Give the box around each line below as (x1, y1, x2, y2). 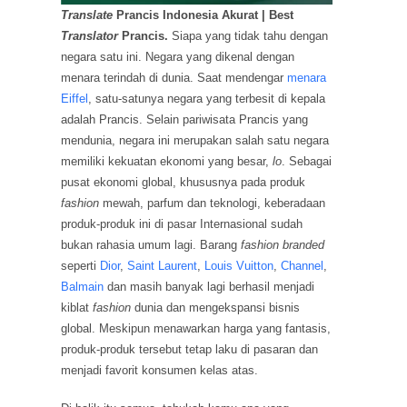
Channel (281, 258, 324, 273)
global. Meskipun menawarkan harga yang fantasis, (61, 321, 332, 335)
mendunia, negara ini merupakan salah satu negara (61, 133, 330, 147)
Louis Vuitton (204, 258, 274, 273)
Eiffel (61, 91, 89, 105)
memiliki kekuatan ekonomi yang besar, (61, 154, 273, 168)
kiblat (61, 300, 94, 314)
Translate (61, 7, 114, 22)
